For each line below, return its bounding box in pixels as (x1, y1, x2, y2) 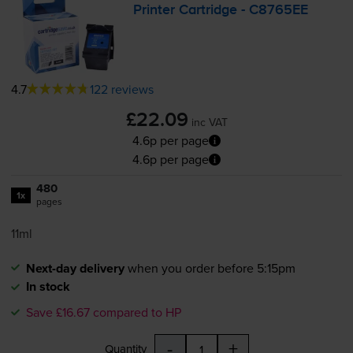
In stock (25, 277, 70, 296)
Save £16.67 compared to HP (25, 303, 181, 321)
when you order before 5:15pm (127, 259, 295, 277)
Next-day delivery (25, 259, 124, 278)
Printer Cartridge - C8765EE (133, 2, 309, 17)
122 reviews (89, 80, 154, 98)
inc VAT (191, 114, 228, 131)
